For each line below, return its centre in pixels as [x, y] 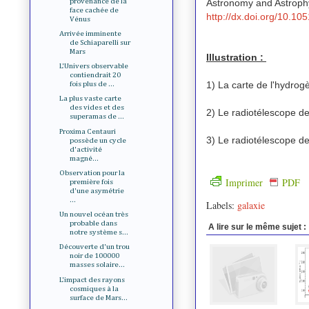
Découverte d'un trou [95, 247]
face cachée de [94, 10]
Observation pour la [92, 172]
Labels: [222, 205]
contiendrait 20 [96, 75]
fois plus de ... [92, 84]
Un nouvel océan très [94, 215]
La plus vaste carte [91, 99]
